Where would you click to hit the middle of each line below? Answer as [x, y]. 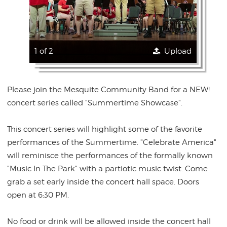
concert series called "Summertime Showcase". [95, 103]
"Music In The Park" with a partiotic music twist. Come [108, 169]
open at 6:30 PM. [38, 195]
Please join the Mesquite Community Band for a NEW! [109, 90]
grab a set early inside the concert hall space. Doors [103, 182]
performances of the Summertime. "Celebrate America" [112, 142]
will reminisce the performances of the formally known [110, 156]
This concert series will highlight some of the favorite [105, 129]
